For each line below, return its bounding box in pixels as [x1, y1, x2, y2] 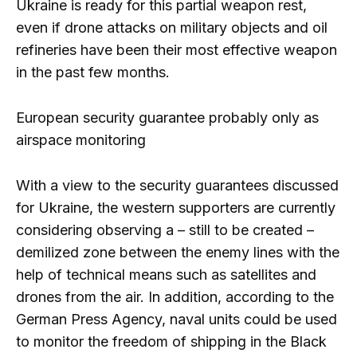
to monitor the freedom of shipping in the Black [16, 333, 327, 351]
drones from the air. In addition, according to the [16, 288, 334, 306]
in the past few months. [16, 64, 170, 81]
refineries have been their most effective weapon [16, 41, 337, 59]
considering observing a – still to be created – [16, 222, 314, 239]
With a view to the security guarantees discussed [16, 177, 339, 194]
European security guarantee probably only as [16, 109, 319, 127]
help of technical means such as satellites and [16, 266, 316, 284]
